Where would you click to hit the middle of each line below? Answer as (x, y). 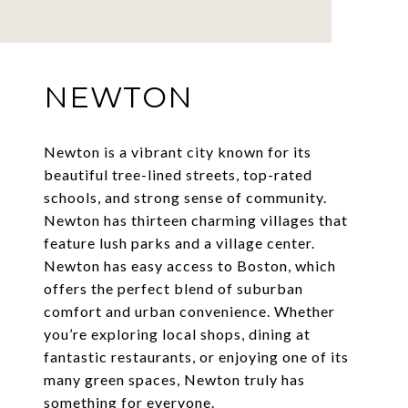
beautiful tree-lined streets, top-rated (178, 175)
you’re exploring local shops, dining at (177, 334)
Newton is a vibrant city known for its (178, 152)
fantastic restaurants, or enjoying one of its (196, 357)
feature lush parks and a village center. (179, 243)
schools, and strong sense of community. (185, 198)
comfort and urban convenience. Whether (189, 311)
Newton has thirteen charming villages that (196, 220)
